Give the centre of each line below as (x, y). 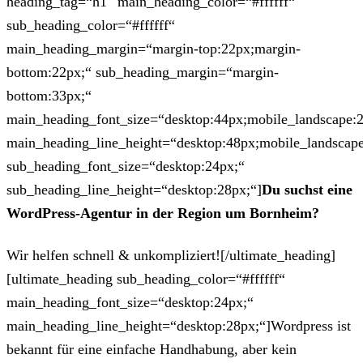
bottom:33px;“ (49, 96)
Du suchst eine (307, 190)
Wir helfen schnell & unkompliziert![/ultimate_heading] (171, 255)
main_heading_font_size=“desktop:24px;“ (130, 302)
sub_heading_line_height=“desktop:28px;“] (134, 190)
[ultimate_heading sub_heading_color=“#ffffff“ (146, 278)
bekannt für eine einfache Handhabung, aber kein (152, 349)
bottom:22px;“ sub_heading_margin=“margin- (143, 73)
